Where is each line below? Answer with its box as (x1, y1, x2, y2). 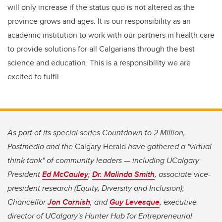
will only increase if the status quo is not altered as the (7, 1, 195, 13)
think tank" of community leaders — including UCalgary (7, 155, 199, 166)
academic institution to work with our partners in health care (7, 29, 215, 41)
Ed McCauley (42, 168, 88, 180)
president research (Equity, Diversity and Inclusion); (7, 182, 184, 194)
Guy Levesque (110, 196, 160, 208)
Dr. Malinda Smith (92, 168, 155, 180)
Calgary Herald (75, 141, 128, 153)
